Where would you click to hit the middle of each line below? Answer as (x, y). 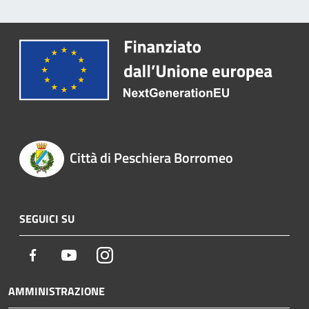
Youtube (96, 254)
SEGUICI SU (47, 218)
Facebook (62, 254)
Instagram (136, 254)
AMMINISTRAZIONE (57, 291)
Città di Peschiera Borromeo (151, 158)
